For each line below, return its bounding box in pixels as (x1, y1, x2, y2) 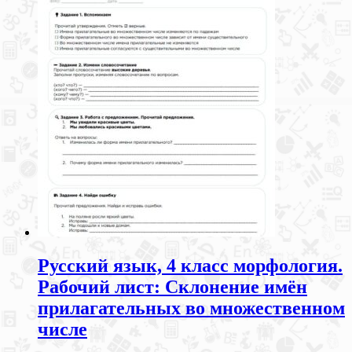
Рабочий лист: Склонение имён (38, 277, 307, 298)
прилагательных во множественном (38, 298, 345, 319)
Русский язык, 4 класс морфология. (38, 255, 343, 277)
